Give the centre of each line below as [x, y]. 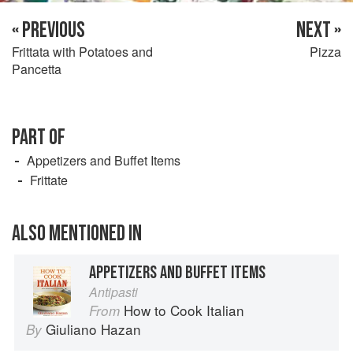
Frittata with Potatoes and [82, 51]
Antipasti [113, 292]
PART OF [39, 137]
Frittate [49, 180]
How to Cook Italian [184, 310]
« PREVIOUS [48, 30]
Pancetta [37, 69]
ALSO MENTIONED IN [77, 233]
